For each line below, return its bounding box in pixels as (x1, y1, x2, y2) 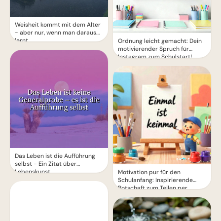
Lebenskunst (15, 168, 50, 176)
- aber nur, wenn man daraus (15, 29, 96, 37)
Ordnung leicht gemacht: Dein (118, 37, 202, 45)
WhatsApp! (118, 192, 149, 200)
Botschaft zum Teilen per (118, 184, 187, 192)
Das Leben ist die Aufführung (15, 152, 95, 160)
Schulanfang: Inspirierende (118, 176, 193, 184)
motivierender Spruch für (118, 45, 189, 53)
